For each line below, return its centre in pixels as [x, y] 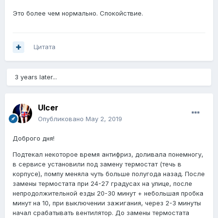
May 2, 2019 [104, 119]
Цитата [45, 47]
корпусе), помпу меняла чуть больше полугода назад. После [109, 174]
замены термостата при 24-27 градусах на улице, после [102, 184]
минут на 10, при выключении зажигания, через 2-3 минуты [107, 203]
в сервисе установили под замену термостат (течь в [97, 164]
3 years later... [36, 77]
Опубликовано [62, 119]
